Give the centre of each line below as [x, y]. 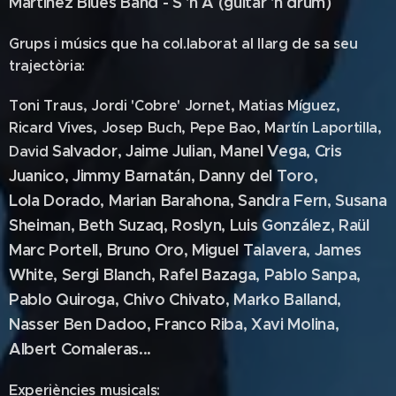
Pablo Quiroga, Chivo [89, 299]
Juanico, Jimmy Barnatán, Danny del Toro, [164, 175]
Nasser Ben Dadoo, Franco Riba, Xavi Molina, [174, 324]
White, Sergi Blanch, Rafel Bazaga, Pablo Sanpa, [185, 274]
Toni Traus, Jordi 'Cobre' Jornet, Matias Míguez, [175, 106]
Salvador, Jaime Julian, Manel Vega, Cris [197, 151]
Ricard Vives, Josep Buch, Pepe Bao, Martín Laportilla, [195, 128]
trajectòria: [47, 66]
